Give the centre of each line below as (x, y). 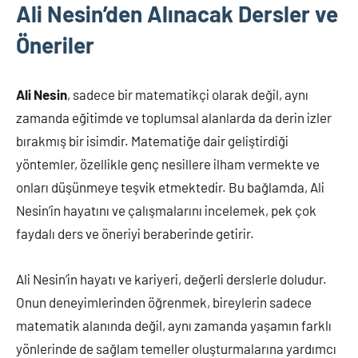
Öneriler (55, 44)
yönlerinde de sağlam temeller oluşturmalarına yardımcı (176, 348)
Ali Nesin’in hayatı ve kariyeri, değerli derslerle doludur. (171, 278)
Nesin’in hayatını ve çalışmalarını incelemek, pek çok (166, 210)
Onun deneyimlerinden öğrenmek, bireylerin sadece (164, 302)
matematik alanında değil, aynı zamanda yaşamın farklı (174, 325)
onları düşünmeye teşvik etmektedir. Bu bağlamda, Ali (170, 187)
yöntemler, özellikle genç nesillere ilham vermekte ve (168, 163)
